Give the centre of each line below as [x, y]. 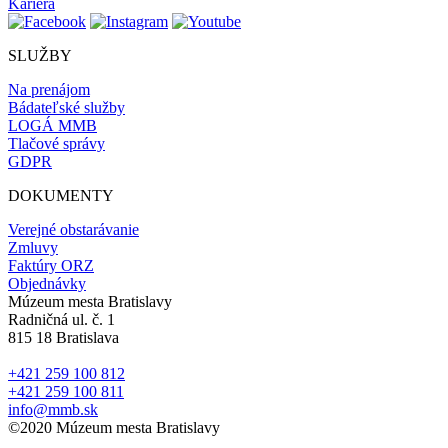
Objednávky [47, 284]
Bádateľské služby [66, 108]
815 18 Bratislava [63, 338]
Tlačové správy [56, 144]
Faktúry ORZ [51, 266]
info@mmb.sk [53, 410]
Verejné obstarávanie [73, 230]
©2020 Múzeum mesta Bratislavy [114, 428]
